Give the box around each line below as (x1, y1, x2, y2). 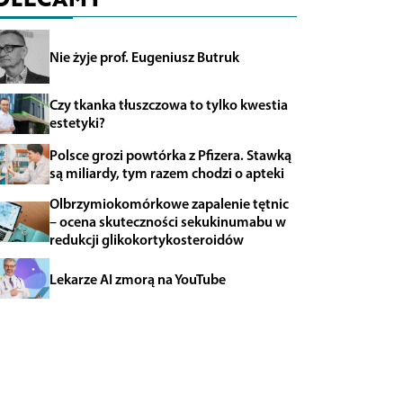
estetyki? (49, 113, 105, 132)
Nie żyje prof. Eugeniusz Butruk (49, 47, 239, 66)
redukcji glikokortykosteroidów (49, 230, 244, 249)
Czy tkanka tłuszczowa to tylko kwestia (49, 95, 288, 114)
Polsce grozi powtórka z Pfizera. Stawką (49, 146, 291, 165)
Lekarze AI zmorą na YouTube (49, 269, 226, 288)
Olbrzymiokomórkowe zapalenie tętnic (49, 194, 289, 213)
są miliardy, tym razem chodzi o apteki (49, 164, 284, 183)
